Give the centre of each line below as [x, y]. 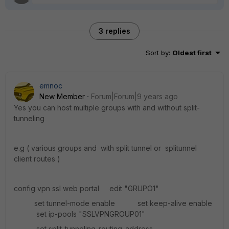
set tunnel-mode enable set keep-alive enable [113, 203]
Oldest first [192, 53]
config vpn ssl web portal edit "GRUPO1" [86, 188]
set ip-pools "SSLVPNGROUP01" [79, 214]
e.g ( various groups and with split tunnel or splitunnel [105, 148]
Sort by [157, 53]
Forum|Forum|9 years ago [134, 96]
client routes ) [37, 159]
